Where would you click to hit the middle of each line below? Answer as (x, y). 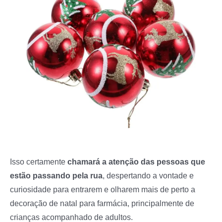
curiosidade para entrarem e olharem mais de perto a (103, 189)
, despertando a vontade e (148, 175)
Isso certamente (39, 161)
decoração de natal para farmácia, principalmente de (102, 203)
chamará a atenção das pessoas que (136, 161)
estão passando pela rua (56, 175)
